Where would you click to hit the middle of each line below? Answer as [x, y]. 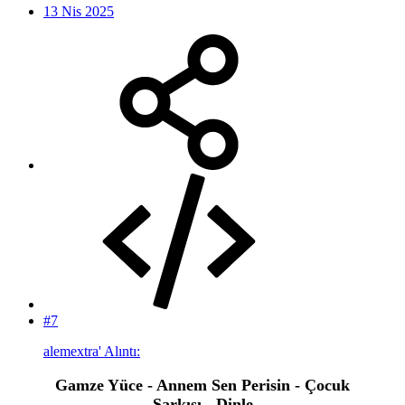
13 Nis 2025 [79, 12]
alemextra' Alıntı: [92, 352]
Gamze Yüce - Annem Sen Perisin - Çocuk [202, 386]
